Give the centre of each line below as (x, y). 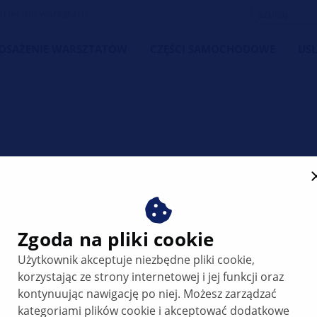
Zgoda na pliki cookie (116, 239)
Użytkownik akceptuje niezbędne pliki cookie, (137, 260)
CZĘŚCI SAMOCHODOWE (213, 49)
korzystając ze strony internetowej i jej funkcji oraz (151, 277)
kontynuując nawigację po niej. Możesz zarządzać (148, 294)
